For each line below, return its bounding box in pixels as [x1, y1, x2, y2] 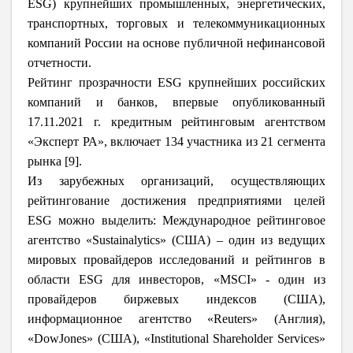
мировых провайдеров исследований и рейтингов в [28, 252, 325, 266]
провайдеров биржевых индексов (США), [28, 292, 325, 306]
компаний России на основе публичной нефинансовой [28, 35, 325, 50]
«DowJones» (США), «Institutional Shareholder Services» [28, 331, 325, 345]
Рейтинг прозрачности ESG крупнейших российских [28, 75, 325, 89]
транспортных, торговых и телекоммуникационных [28, 16, 325, 30]
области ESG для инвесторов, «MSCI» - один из [28, 272, 325, 286]
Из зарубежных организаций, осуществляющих [28, 173, 325, 188]
